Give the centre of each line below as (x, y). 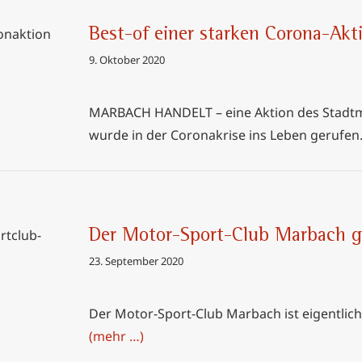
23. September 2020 (136, 261)
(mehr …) (116, 336)
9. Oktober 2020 (127, 60)
